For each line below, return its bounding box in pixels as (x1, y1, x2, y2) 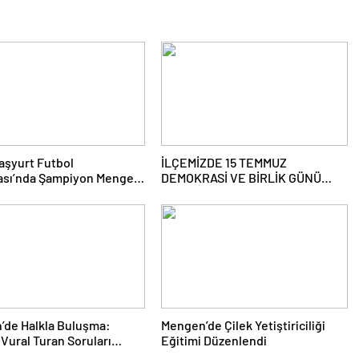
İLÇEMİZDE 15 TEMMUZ (160, 155, 287, 170)
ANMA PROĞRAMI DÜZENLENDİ (160, 185, 334, 200)
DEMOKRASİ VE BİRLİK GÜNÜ (160, 170, 321, 185)
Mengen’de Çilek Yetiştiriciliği (160, 317, 325, 333)
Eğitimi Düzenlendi (160, 333, 267, 348)
